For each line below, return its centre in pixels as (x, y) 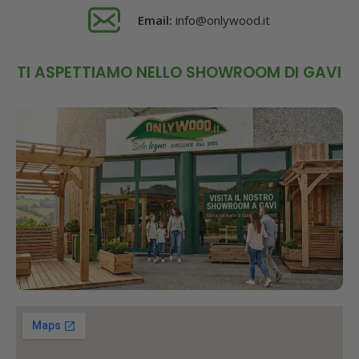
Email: (155, 20)
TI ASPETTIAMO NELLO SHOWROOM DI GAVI (179, 73)
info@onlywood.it (222, 20)
